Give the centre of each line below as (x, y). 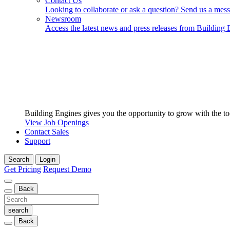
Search (19, 159)
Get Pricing (23, 169)
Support (37, 141)
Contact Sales (47, 132)
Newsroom (63, 19)
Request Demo (67, 169)
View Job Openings (57, 122)
